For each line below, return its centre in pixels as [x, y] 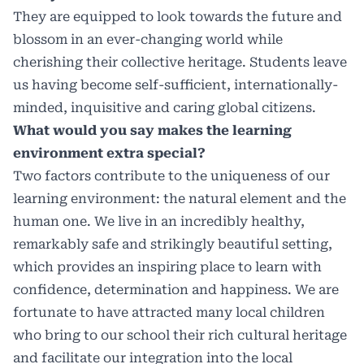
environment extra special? [109, 154]
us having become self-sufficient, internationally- [175, 85]
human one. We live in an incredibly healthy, [159, 222]
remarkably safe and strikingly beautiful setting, [173, 245]
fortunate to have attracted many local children [169, 313]
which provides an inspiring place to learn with [167, 267]
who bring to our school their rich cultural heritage [180, 336]
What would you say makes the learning [152, 131]
